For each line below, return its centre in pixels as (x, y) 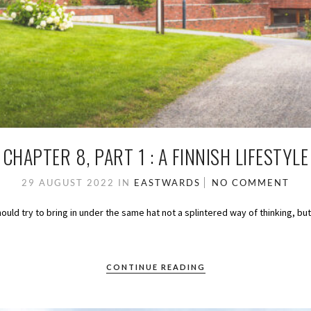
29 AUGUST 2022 (70, 182)
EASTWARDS (167, 182)
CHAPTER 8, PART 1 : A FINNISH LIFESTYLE (155, 156)
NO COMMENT (251, 182)
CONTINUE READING (155, 267)
